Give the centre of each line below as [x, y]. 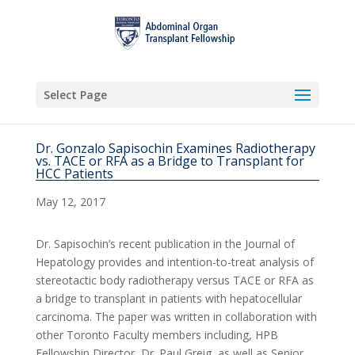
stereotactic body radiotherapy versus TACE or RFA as [174, 280]
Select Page [75, 95]
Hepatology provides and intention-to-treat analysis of [174, 262]
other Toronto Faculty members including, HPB [157, 335]
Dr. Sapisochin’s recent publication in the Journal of [165, 244]
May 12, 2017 [70, 202]
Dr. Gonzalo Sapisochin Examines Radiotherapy [175, 148]
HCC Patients [74, 174]
